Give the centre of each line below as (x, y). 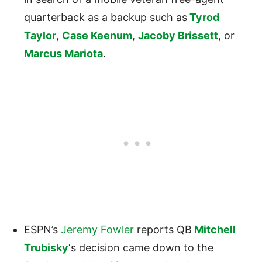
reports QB (163, 229)
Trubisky (46, 247)
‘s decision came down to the (141, 247)
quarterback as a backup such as (106, 17)
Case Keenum (97, 35)
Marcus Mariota (63, 53)
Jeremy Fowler (97, 229)
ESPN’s (42, 229)
